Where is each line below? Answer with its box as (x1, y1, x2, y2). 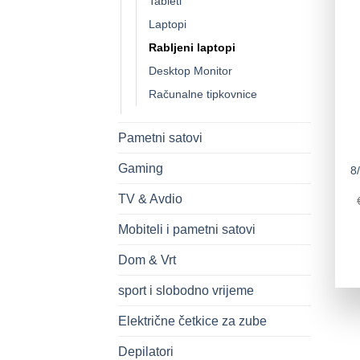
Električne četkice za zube (118, 313, 267, 328)
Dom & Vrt (118, 252, 176, 267)
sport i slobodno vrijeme (118, 283, 254, 297)
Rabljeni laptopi (149, 40, 235, 54)
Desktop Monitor (149, 63, 232, 77)
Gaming (118, 161, 163, 175)
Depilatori (118, 344, 174, 358)
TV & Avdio (118, 191, 182, 206)
